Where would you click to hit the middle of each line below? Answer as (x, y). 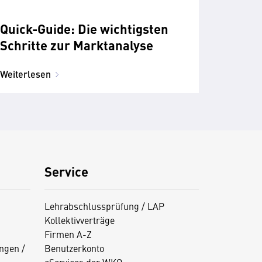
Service (66, 171)
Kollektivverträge (79, 220)
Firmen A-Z (68, 234)
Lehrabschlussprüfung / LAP (104, 206)
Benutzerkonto (74, 248)
